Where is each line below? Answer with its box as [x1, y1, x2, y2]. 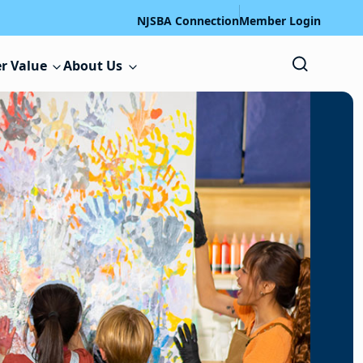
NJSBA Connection [136, 12, 239, 28]
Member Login [238, 12, 321, 28]
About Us [63, 57, 123, 75]
